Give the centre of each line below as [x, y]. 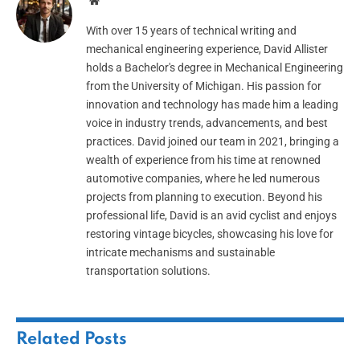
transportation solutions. [148, 271]
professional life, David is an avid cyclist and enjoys [211, 216]
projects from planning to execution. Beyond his [204, 197]
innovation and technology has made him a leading [212, 105]
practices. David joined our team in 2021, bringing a [213, 142]
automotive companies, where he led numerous [203, 179]
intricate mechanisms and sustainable [180, 253]
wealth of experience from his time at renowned [203, 160]
